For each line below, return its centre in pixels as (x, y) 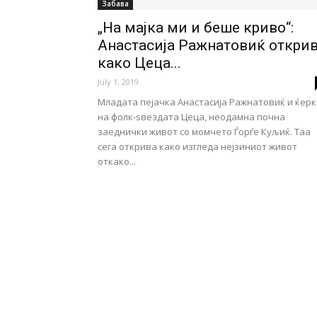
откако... (117, 161)
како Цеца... (139, 63)
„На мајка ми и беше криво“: (196, 28)
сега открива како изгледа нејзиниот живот (197, 146)
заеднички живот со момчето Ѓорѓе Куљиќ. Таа (204, 132)
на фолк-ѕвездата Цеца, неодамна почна (191, 117)
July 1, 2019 (118, 82)
